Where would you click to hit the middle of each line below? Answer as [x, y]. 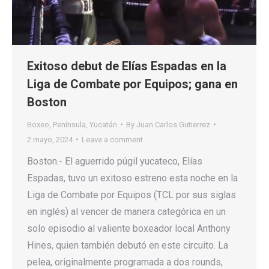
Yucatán [103, 124]
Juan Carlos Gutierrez [173, 124]
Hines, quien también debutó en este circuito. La [128, 245]
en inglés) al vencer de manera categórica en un [126, 211]
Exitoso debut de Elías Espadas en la [127, 66]
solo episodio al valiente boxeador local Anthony [129, 228]
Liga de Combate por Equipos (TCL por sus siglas [131, 195]
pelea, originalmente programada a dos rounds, [125, 262]
